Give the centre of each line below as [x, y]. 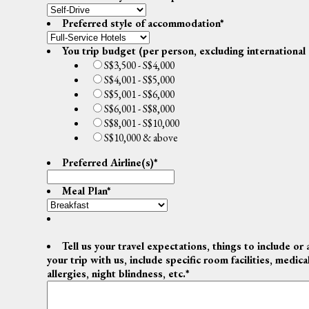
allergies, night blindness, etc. [116, 274]
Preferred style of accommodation [141, 23]
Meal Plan [84, 191]
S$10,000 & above [141, 138]
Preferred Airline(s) [108, 163]
